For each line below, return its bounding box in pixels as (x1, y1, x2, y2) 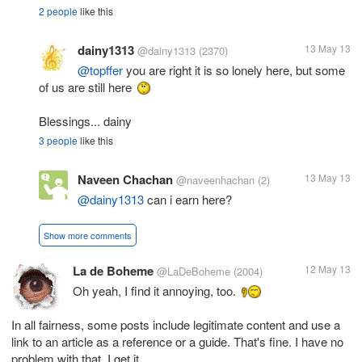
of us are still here (39, 78, 135, 95)
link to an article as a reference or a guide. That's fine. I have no (11, 333, 343, 350)
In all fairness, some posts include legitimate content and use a (11, 316, 340, 333)
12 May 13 (305, 262, 351, 276)
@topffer (78, 61, 123, 78)
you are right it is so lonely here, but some (123, 61, 345, 78)
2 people (39, 4, 78, 18)
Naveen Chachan (78, 170, 173, 188)
